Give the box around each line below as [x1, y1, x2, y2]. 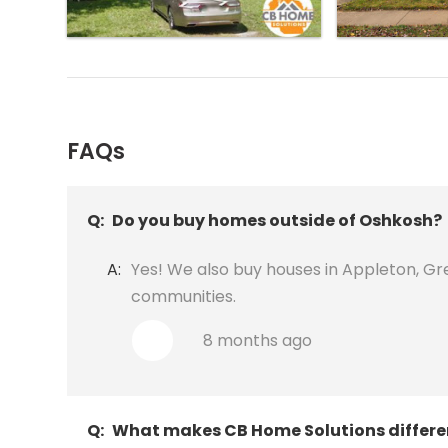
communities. [131, 285, 237, 309]
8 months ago [203, 328, 313, 352]
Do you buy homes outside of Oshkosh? [112, 209, 443, 233]
